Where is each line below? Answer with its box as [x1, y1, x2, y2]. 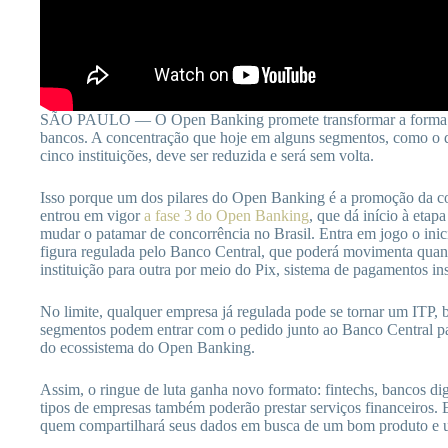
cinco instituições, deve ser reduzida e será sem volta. [40, 146, 374, 164]
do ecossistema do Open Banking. [40, 338, 255, 356]
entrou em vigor [40, 206, 144, 224]
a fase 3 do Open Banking [144, 206, 309, 224]
